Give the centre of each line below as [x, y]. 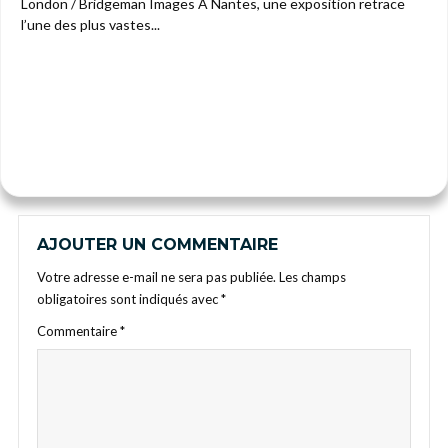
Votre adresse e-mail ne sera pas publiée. [156, 277]
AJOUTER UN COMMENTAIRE [157, 244]
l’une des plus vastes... [90, 24]
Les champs [312, 277]
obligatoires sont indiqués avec [129, 299]
